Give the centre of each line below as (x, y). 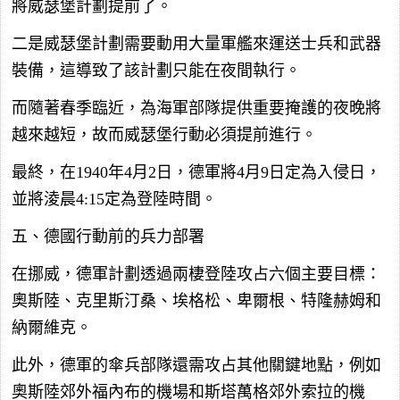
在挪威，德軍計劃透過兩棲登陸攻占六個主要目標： (196, 274)
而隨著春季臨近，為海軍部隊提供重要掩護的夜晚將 (196, 108)
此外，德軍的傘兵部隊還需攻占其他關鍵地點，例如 (196, 365)
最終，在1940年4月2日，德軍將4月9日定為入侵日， (196, 172)
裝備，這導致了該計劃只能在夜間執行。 (156, 70)
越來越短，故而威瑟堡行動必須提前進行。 (164, 134)
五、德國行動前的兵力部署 (108, 236)
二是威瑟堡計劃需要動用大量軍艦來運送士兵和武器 (196, 43)
